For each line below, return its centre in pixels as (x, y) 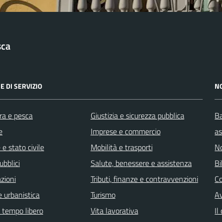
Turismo (103, 194)
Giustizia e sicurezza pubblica (137, 115)
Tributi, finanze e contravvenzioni (144, 179)
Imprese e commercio (125, 131)
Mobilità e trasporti (121, 147)
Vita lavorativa (114, 210)
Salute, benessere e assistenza (141, 163)
